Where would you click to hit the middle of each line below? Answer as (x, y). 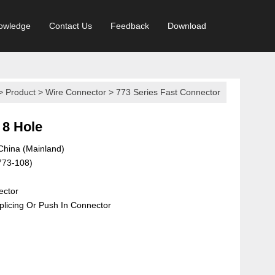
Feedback (130, 26)
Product (21, 92)
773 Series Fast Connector (168, 92)
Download (187, 26)
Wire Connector (76, 92)
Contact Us (71, 26)
